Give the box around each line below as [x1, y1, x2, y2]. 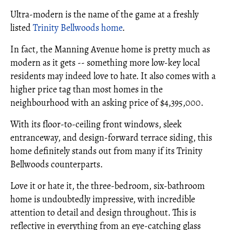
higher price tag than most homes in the [10, 83, 163, 95]
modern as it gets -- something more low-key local [10, 56, 200, 69]
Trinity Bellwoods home [33, 22, 122, 34]
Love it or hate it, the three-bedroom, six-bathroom [10, 180, 205, 192]
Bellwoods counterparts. [10, 158, 103, 170]
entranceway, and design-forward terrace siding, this [10, 131, 212, 144]
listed [10, 22, 33, 34]
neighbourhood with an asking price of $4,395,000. [10, 97, 205, 109]
